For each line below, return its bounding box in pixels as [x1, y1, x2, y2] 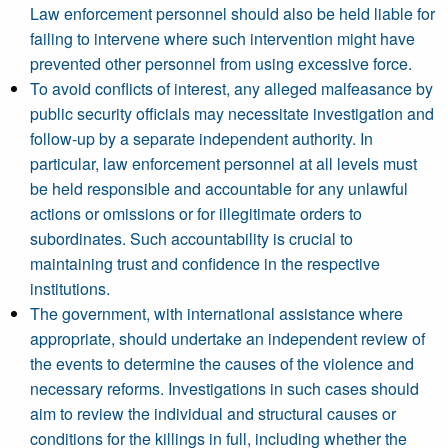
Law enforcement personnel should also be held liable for [30, 2, 435, 25]
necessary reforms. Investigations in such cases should [30, 377, 419, 400]
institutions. [30, 277, 110, 300]
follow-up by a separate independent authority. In [30, 127, 373, 150]
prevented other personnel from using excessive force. [30, 52, 412, 75]
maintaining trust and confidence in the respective [30, 252, 380, 275]
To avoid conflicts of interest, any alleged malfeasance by [30, 77, 433, 100]
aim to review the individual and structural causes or [30, 402, 396, 425]
